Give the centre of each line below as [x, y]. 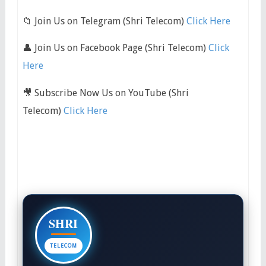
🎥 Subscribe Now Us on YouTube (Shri [105, 93]
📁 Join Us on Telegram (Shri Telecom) [103, 21]
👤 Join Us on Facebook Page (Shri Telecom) [114, 48]
